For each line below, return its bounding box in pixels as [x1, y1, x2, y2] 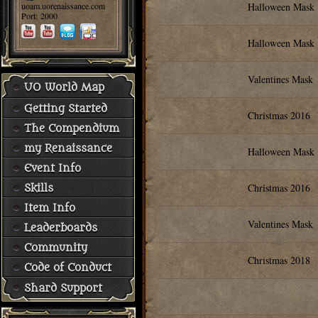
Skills [24, 182, 53, 194]
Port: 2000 [21, 10, 57, 21]
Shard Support [24, 283, 102, 295]
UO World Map [24, 82, 104, 94]
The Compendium [24, 123, 119, 135]
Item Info [24, 202, 75, 214]
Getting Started [24, 103, 107, 115]
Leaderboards [24, 222, 97, 234]
